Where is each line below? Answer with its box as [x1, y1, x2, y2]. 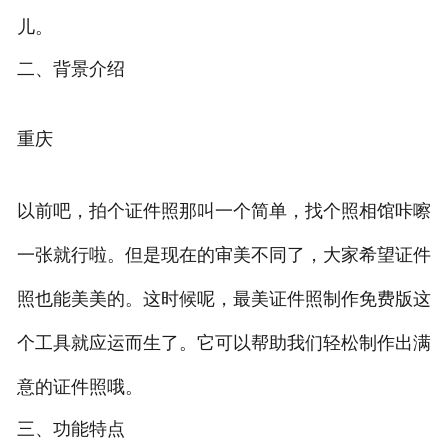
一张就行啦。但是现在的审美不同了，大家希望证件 [16, 245, 431, 266]
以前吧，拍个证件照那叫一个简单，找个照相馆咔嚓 [16, 201, 431, 222]
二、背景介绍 [16, 59, 125, 80]
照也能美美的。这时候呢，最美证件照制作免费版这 [16, 289, 431, 310]
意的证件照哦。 [16, 377, 143, 398]
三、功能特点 [16, 419, 125, 440]
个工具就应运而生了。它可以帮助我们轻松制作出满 [16, 333, 431, 354]
